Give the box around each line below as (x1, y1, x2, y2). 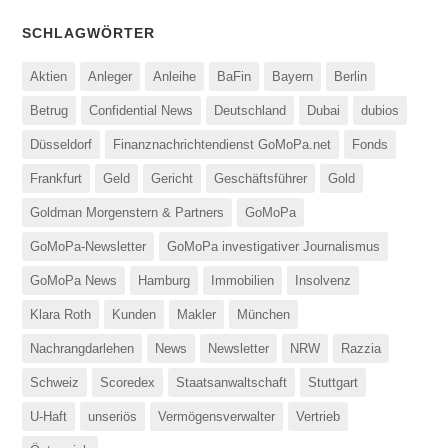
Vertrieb (296, 409, 341, 425)
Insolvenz (295, 273, 352, 289)
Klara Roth (30, 307, 92, 323)
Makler (177, 307, 217, 323)
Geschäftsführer (214, 171, 308, 187)
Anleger (88, 69, 133, 85)
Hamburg (138, 273, 191, 289)
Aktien (30, 69, 68, 85)
